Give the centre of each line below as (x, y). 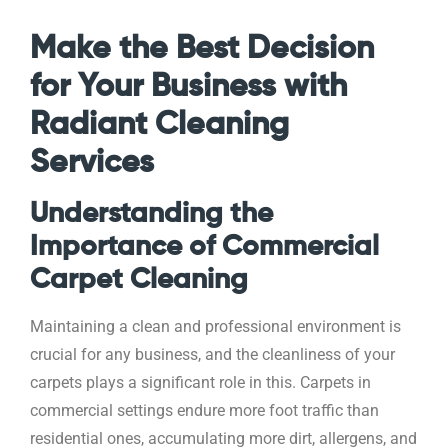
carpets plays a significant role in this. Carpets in (200, 383)
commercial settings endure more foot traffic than (204, 411)
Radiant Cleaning (159, 125)
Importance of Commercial (204, 247)
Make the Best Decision (202, 49)
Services (92, 163)
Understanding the (151, 214)
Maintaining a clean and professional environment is (215, 327)
